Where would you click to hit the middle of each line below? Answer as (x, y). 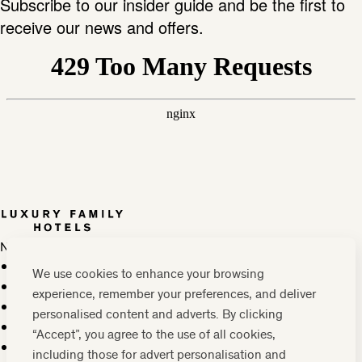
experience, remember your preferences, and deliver (174, 293)
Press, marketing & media (86, 266)
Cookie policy (54, 286)
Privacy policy (54, 307)
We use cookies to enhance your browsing (148, 273)
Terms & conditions (69, 347)
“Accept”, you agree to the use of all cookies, (154, 334)
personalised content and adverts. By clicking (158, 314)
